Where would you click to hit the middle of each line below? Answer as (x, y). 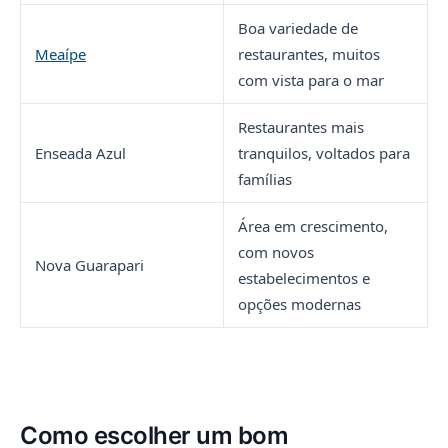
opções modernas (299, 303)
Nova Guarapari (89, 264)
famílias (265, 178)
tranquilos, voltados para (324, 152)
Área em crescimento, (313, 225)
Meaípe (60, 53)
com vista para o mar (311, 79)
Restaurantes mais (301, 126)
